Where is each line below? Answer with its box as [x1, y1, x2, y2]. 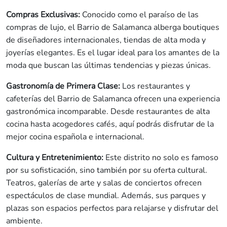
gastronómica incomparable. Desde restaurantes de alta [6, 106, 210, 118]
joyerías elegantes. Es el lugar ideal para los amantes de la [6, 47, 219, 59]
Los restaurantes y [120, 81, 190, 92]
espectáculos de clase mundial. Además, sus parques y [6, 190, 206, 202]
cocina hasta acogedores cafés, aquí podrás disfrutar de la [6, 119, 214, 130]
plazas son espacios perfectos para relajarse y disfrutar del [6, 203, 218, 214]
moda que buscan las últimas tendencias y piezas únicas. [6, 60, 211, 71]
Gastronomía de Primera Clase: [6, 81, 120, 92]
